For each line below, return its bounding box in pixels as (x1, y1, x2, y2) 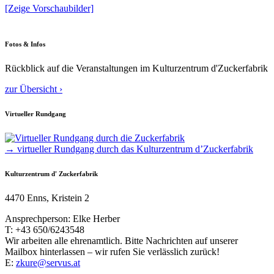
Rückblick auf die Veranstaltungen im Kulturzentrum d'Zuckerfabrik (5, 62, 268, 73)
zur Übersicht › (5, 83, 62, 94)
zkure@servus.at (16, 257, 80, 268)
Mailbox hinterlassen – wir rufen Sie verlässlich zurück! (5, 246, 220, 257)
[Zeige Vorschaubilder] (5, 2, 94, 13)
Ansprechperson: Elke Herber (5, 213, 120, 224)
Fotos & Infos (5, 40, 45, 48)
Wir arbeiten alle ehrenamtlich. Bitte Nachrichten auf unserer (5, 235, 238, 246)
